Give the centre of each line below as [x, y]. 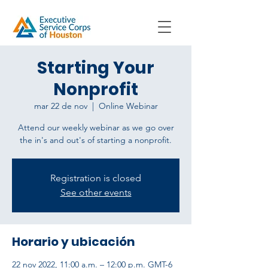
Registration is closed [96, 178]
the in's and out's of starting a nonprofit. [96, 140]
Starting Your [96, 68]
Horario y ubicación [74, 242]
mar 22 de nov [60, 106]
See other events [96, 192]
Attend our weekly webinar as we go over [96, 127]
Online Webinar [128, 106]
